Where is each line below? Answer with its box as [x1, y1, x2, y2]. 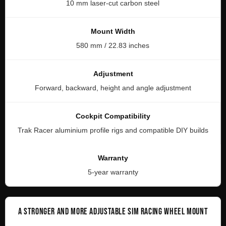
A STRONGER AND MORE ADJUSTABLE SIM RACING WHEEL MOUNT [18, 206, 208, 217]
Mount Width [90, 27, 135, 35]
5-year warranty [88, 167, 138, 176]
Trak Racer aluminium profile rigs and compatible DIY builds [17, 126, 208, 134]
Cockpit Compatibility [75, 111, 150, 120]
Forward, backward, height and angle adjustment [35, 83, 191, 92]
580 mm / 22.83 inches [76, 41, 149, 49]
